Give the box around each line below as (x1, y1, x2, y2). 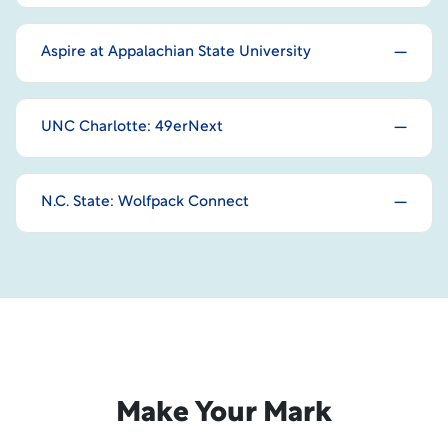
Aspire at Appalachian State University (41, 45, 311, 60)
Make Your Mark (116, 400, 332, 428)
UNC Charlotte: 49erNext (41, 120, 223, 135)
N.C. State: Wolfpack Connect (41, 195, 249, 210)
